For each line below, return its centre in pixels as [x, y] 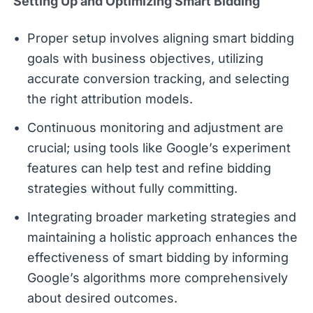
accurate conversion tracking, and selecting [158, 78]
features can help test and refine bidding [149, 168]
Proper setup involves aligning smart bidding [160, 38]
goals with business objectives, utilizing [145, 58]
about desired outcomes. [102, 298]
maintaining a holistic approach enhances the [162, 237]
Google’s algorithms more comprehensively [157, 277]
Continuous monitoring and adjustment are [155, 127]
